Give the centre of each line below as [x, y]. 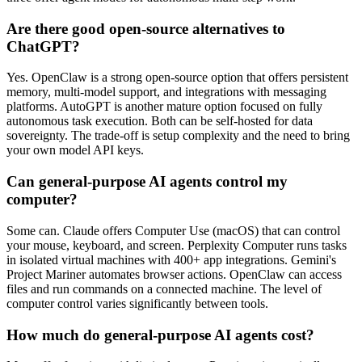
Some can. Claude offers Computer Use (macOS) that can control [173, 230]
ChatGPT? [43, 46]
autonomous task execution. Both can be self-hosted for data [160, 121]
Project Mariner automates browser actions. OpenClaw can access [174, 274]
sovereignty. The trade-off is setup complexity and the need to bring [178, 136]
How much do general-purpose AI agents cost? [160, 335]
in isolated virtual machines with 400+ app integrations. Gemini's [171, 259]
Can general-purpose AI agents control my [147, 182]
